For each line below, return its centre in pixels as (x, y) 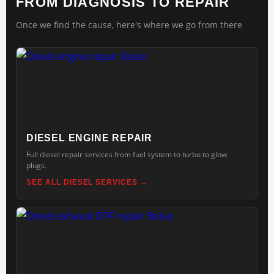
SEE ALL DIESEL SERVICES (82, 182)
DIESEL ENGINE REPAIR (89, 138)
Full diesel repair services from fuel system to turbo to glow (127, 154)
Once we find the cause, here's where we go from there (129, 25)
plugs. (36, 165)
